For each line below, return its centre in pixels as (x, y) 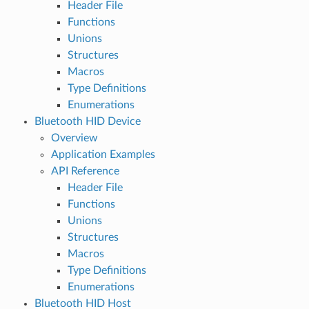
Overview (74, 138)
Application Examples (103, 154)
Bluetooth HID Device (87, 121)
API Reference (85, 171)
